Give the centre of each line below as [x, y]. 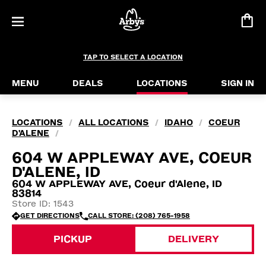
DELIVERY [194, 239]
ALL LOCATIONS [114, 123]
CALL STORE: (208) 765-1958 [139, 216]
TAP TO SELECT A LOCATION [133, 57]
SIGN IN [237, 83]
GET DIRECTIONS [50, 216]
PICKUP [72, 239]
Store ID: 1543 [43, 204]
